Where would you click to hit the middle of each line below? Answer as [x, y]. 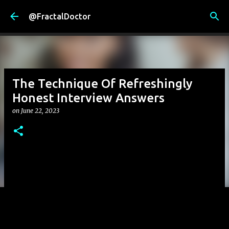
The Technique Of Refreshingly [102, 84]
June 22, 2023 [40, 111]
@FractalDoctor [60, 16]
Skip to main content [114, 13]
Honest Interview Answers [88, 98]
